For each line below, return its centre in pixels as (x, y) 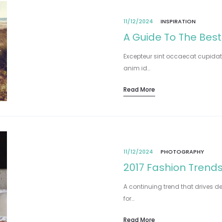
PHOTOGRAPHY (182, 152)
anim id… (137, 68)
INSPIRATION (178, 21)
